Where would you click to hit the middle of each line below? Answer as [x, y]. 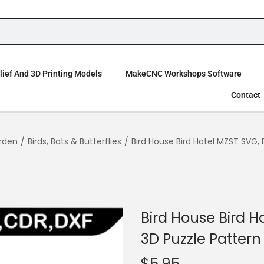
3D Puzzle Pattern [201, 239]
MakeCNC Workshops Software [184, 73]
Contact [246, 95]
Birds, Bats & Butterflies [75, 141]
